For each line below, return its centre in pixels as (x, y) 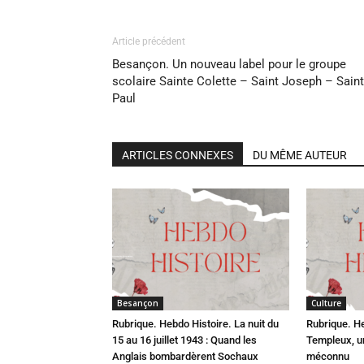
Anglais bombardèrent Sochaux (185, 356)
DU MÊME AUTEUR (300, 155)
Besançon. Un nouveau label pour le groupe (229, 64)
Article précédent (149, 41)
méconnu (328, 356)
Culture (326, 303)
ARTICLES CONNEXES (178, 155)
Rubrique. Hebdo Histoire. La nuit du (195, 324)
